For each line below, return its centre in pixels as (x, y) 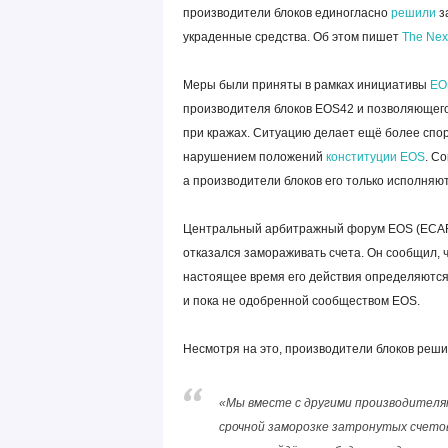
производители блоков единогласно (286, 13)
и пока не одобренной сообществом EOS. (301, 301)
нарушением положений (254, 157)
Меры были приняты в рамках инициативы (306, 85)
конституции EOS (375, 157)
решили (414, 13)
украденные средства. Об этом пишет (292, 37)
